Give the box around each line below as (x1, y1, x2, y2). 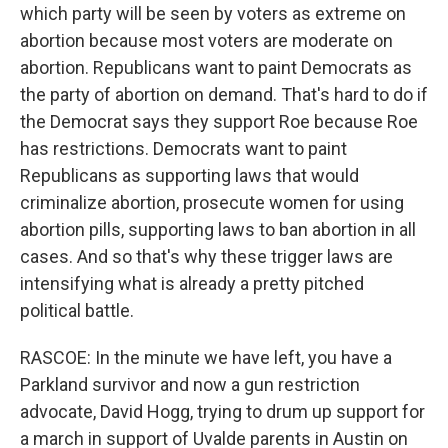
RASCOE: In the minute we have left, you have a (20, 347, 392, 368)
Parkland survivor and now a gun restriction (20, 374, 360, 395)
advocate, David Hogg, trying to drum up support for (20, 401, 425, 422)
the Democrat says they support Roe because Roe (20, 111, 418, 132)
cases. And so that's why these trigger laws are (20, 246, 393, 267)
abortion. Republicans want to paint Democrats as (20, 57, 412, 78)
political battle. (20, 300, 134, 321)
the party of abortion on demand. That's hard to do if (20, 84, 428, 105)
